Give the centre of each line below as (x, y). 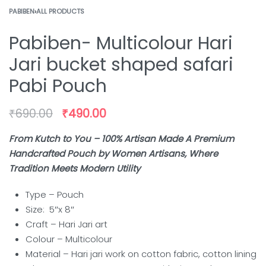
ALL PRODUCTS (60, 12)
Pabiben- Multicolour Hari (121, 44)
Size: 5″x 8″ (50, 209)
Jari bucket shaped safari (121, 65)
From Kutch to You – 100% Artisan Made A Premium (121, 139)
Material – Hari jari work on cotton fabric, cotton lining (141, 254)
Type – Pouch (55, 194)
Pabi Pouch (58, 86)
